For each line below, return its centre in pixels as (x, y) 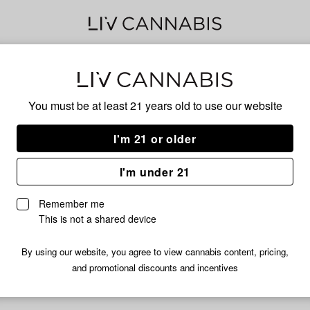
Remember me (72, 204)
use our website (243, 106)
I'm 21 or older (155, 138)
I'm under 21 (155, 172)
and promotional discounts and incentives (155, 268)
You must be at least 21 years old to (116, 106)
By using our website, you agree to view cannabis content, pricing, (155, 252)
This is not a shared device (98, 219)
